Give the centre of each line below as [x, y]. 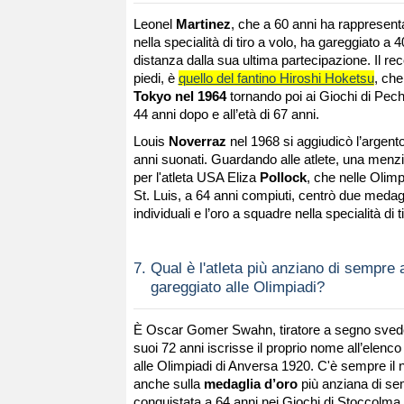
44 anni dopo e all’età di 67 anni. [226, 114]
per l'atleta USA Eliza [196, 177]
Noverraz [199, 141]
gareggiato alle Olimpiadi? [237, 287]
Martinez [203, 23]
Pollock [283, 177]
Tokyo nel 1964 [179, 96]
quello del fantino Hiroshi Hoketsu [276, 78]
